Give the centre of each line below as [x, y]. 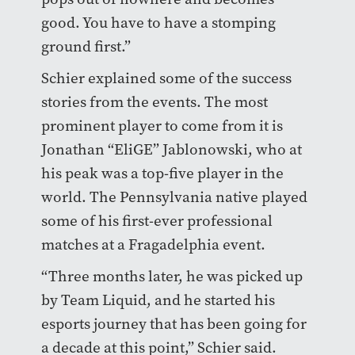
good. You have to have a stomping [158, 23]
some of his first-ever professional [157, 221]
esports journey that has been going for [174, 324]
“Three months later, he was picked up [172, 277]
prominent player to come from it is [162, 126]
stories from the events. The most [154, 102]
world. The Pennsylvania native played [174, 197]
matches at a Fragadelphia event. [155, 245]
